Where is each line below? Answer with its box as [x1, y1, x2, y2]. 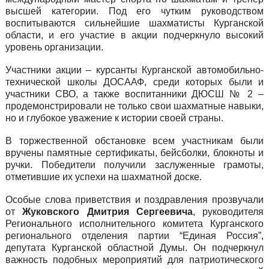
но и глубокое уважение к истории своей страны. [5, 113, 223, 124]
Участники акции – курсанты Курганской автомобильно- [5, 65, 264, 76]
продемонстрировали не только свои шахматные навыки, [5, 101, 264, 112]
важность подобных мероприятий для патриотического [5, 255, 264, 265]
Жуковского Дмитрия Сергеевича [22, 207, 193, 217]
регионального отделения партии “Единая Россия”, [5, 231, 264, 241]
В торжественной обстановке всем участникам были [5, 136, 264, 147]
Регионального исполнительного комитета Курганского [5, 219, 264, 229]
